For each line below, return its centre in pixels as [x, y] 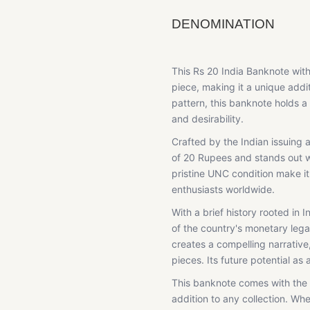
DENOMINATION [223, 24]
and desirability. [208, 119]
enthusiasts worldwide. [223, 189]
